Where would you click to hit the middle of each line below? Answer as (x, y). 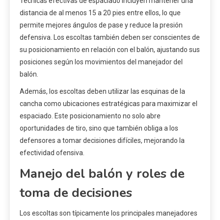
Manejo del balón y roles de (102, 174)
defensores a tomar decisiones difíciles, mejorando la (102, 141)
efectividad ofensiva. (52, 153)
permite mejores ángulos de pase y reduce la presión (101, 25)
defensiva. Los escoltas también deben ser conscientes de (110, 38)
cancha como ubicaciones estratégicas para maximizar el (109, 104)
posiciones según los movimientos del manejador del (101, 62)
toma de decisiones (76, 193)
